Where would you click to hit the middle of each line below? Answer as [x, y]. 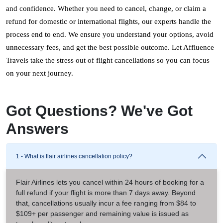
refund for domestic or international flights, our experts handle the [109, 21]
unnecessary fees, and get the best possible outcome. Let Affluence [110, 47]
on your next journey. [40, 73]
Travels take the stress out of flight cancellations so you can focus [108, 60]
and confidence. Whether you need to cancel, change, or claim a [106, 8]
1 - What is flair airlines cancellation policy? [74, 156]
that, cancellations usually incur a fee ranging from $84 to [106, 203]
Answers [37, 128]
